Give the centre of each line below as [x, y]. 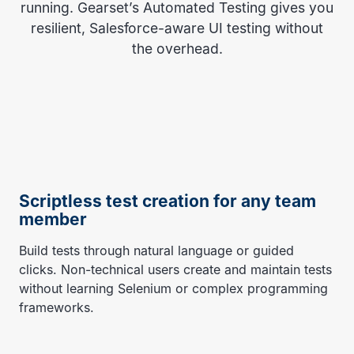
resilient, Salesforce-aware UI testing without [177, 28]
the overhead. [177, 49]
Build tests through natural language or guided [156, 250]
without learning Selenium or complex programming [173, 288]
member [53, 220]
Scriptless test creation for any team [168, 201]
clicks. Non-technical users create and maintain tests [175, 269]
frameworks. [56, 307]
